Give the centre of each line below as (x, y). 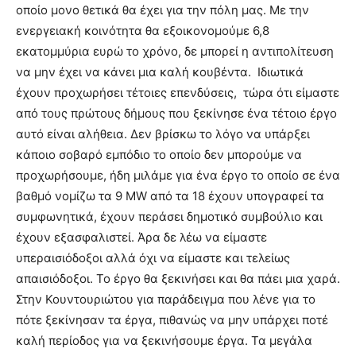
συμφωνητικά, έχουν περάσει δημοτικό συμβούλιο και (169, 217)
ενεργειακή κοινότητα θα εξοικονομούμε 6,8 (143, 31)
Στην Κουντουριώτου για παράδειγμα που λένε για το (166, 300)
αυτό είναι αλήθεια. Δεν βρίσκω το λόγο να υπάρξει (163, 134)
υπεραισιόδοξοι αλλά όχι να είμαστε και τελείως (153, 258)
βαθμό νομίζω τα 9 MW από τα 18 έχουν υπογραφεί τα (170, 196)
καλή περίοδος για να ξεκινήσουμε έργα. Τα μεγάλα (164, 341)
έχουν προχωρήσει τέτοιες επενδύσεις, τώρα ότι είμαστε (178, 93)
